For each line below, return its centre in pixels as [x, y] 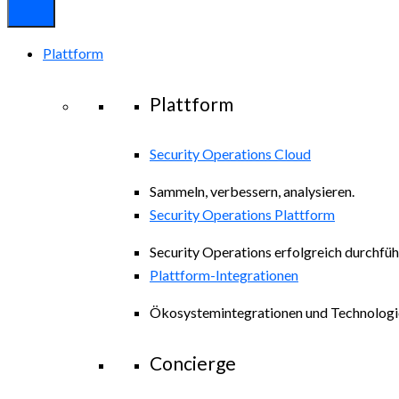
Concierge [193, 362]
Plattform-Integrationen [224, 274]
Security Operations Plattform [242, 214]
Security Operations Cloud [230, 153]
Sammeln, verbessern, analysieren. [252, 191]
